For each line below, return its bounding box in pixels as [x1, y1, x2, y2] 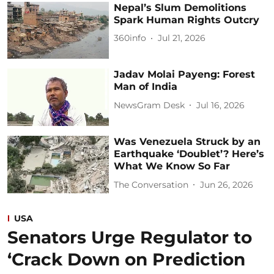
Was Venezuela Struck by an [114, 136, 261, 148]
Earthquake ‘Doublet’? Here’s [114, 148, 265, 160]
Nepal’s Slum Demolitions [114, 1, 247, 13]
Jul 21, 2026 [158, 32, 206, 44]
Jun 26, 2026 [200, 179, 254, 190]
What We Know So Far [114, 160, 231, 172]
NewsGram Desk [114, 99, 185, 111]
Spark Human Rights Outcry [114, 13, 260, 26]
